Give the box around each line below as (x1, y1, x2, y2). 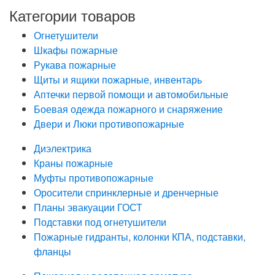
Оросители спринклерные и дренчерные (34, 185, 219, 199)
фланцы (34, 244, 71, 258)
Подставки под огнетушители (34, 214, 166, 229)
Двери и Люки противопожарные (34, 116, 184, 131)
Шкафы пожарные (34, 42, 118, 57)
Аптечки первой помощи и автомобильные (34, 87, 228, 101)
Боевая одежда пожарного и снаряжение (34, 101, 223, 116)
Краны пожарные (34, 155, 113, 170)
